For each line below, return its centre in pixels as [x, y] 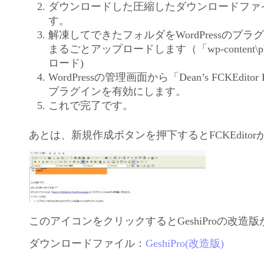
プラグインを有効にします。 [117, 91]
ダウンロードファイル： [88, 243]
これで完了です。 [90, 105]
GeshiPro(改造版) [185, 243]
